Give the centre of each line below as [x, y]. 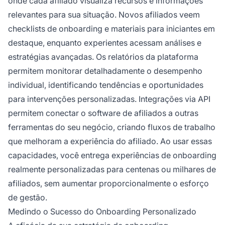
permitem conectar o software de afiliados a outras [103, 113]
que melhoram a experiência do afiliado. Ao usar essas [110, 141]
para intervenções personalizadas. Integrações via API [109, 99]
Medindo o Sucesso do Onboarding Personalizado [102, 212]
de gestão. [28, 198]
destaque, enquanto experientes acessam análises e [105, 43]
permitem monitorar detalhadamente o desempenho [105, 71]
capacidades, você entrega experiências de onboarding [112, 155]
